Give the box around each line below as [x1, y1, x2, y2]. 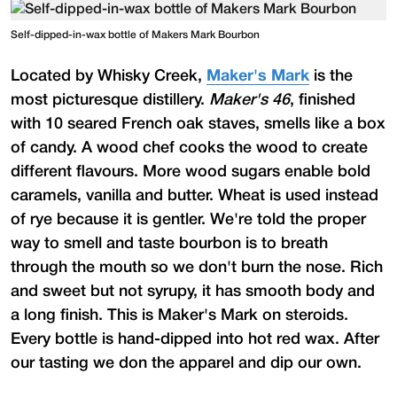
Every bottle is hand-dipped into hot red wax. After [11, 331, 379, 346]
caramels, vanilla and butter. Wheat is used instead [11, 188, 378, 203]
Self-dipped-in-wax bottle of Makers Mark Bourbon [11, 29, 260, 40]
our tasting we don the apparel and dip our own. [11, 355, 362, 370]
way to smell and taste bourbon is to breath [11, 236, 328, 251]
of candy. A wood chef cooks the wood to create [11, 140, 368, 155]
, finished [290, 92, 355, 107]
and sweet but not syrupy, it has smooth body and [11, 284, 375, 299]
